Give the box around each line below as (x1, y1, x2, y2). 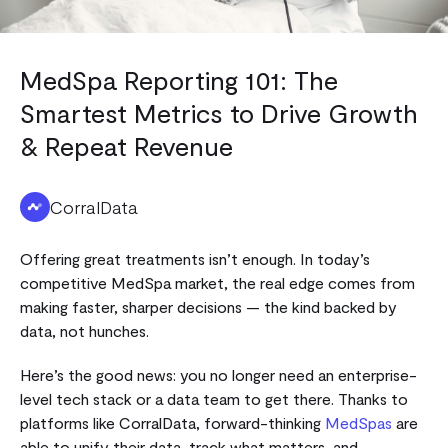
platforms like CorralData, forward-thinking (20, 412, 325, 432)
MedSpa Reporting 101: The (20, 63, 338, 95)
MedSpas (325, 412, 392, 432)
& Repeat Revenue (20, 129, 233, 161)
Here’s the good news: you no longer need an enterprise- (20, 364, 417, 384)
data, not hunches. (20, 320, 149, 340)
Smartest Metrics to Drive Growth (20, 96, 418, 128)
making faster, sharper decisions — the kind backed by (20, 296, 397, 316)
